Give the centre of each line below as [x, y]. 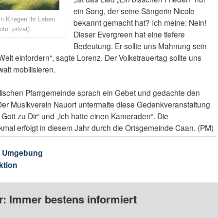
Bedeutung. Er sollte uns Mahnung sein [140, 46]
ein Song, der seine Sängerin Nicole [134, 11]
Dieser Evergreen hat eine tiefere [129, 34]
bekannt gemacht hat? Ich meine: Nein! [140, 23]
